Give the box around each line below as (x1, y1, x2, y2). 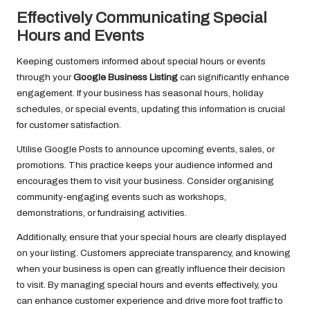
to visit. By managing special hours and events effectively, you (17, 280, 277, 291)
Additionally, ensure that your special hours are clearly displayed (17, 232, 286, 243)
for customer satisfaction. (17, 120, 121, 131)
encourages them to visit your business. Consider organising (17, 176, 274, 187)
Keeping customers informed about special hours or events (17, 56, 266, 67)
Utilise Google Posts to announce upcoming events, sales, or (17, 144, 275, 155)
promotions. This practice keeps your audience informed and (17, 160, 273, 171)
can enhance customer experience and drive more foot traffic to (17, 295, 283, 307)
